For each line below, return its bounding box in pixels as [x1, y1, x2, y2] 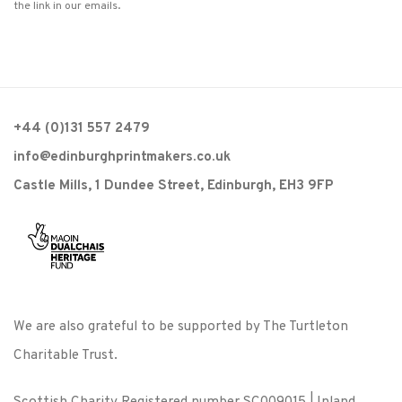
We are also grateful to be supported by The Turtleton [13, 319, 348, 336]
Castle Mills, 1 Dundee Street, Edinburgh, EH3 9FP [13, 178, 334, 195]
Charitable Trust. [13, 347, 118, 364]
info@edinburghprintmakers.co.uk [13, 149, 231, 166]
